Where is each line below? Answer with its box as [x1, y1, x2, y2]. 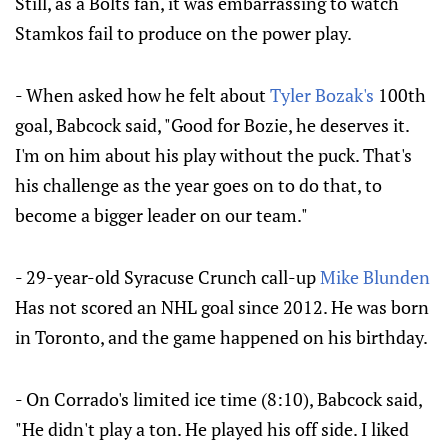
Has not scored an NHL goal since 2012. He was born [15, 295, 429, 319]
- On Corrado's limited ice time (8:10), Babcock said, [15, 387, 422, 411]
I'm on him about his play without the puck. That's [15, 143, 412, 167]
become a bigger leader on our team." [15, 203, 308, 227]
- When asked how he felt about [15, 83, 270, 107]
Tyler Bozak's [270, 83, 374, 107]
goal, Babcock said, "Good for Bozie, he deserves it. [15, 113, 409, 137]
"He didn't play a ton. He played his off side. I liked [15, 417, 409, 441]
